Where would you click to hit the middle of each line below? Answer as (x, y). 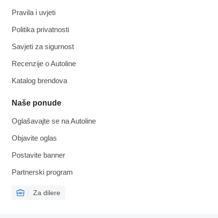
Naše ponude (36, 103)
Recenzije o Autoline (44, 64)
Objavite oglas (34, 138)
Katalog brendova (39, 81)
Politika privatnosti (40, 30)
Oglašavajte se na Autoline (54, 121)
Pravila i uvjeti (34, 13)
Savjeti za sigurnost (43, 47)
